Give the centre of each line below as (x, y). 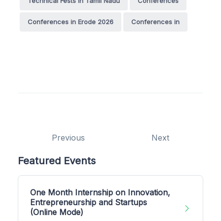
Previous (69, 137)
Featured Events (57, 160)
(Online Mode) (57, 212)
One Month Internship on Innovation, (100, 192)
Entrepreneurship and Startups (89, 202)
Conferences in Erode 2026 (71, 21)
